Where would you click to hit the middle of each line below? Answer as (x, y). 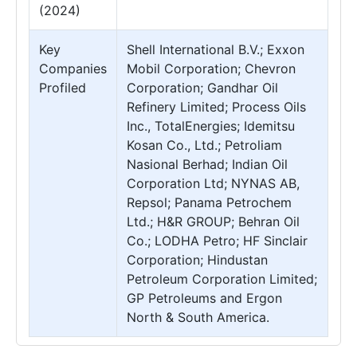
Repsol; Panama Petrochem (209, 202)
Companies (73, 69)
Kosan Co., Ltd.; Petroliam (204, 145)
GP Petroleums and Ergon (204, 298)
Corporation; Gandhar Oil (202, 88)
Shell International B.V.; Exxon (216, 49)
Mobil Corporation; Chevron (211, 69)
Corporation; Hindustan (197, 260)
